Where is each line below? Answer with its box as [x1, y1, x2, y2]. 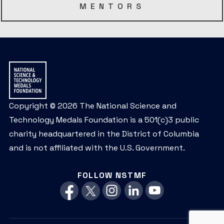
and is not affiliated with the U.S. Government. [9, 142, 185, 153]
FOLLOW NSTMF [77, 170, 147, 181]
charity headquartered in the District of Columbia [9, 128, 199, 139]
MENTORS [79, 1, 145, 12]
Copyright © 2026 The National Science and [9, 100, 176, 111]
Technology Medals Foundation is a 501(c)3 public [9, 114, 199, 125]
